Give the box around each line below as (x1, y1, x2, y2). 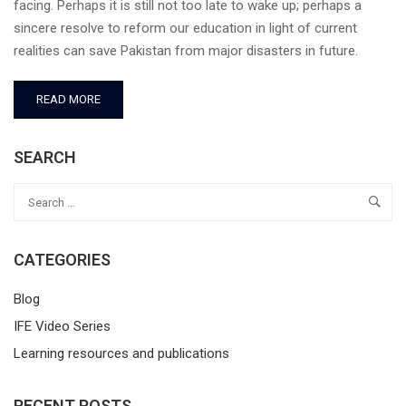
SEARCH (14, 147, 76, 167)
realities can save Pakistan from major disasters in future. (14, 42, 358, 59)
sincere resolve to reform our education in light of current (14, 19, 357, 36)
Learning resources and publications (14, 345, 229, 362)
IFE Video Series (14, 318, 111, 335)
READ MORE (36, 92, 101, 106)
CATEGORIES (14, 250, 111, 270)
